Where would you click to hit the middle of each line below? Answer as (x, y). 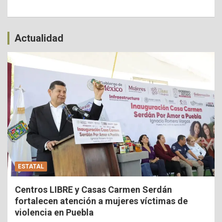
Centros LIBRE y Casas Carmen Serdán (93, 189)
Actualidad (39, 38)
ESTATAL (31, 166)
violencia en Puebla (54, 212)
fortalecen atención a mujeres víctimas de (101, 201)
